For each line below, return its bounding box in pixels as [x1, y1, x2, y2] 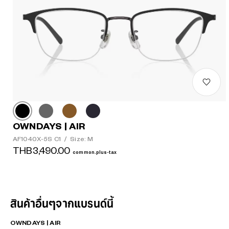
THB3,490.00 [13, 146, 71, 156]
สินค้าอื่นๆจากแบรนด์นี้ [10, 200, 114, 209]
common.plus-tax [73, 150, 117, 155]
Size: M [70, 135, 94, 143]
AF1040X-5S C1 [13, 135, 62, 143]
